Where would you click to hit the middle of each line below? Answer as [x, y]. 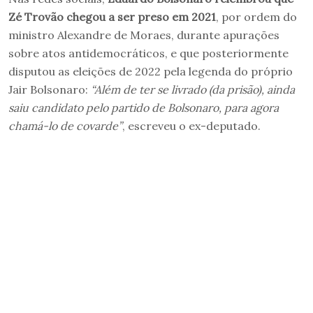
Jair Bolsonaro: [50, 89]
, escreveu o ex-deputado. [191, 125]
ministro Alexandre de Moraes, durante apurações [144, 35]
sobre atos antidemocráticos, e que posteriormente [148, 53]
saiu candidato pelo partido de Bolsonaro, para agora [144, 107]
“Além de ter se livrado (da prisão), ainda [193, 89]
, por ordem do [256, 16]
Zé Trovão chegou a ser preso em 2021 [112, 16]
